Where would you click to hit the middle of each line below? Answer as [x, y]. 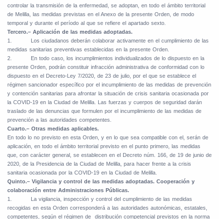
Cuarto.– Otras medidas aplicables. [53, 129]
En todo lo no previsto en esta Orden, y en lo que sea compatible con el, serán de [108, 138]
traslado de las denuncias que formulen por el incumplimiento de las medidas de [104, 111]
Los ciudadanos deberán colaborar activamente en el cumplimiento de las [120, 41]
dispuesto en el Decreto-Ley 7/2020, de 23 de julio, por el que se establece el [102, 76]
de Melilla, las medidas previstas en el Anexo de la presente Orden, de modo [101, 14]
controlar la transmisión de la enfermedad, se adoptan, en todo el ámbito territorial [106, 6]
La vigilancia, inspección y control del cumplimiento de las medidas [111, 199]
